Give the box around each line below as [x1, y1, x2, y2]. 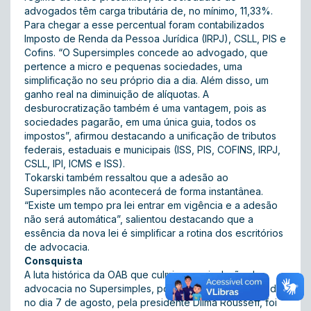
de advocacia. [24, 241, 90, 253]
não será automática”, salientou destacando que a [24, 213, 253, 225]
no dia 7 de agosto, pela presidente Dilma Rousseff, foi [24, 296, 277, 308]
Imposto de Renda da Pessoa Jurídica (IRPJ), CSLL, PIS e [24, 33, 286, 44]
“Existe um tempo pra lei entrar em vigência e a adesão [24, 199, 278, 211]
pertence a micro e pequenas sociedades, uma [24, 60, 242, 72]
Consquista [24, 255, 83, 267]
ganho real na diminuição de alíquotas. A [24, 88, 209, 100]
